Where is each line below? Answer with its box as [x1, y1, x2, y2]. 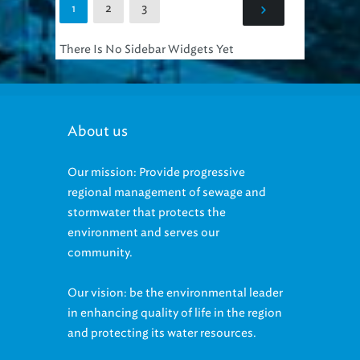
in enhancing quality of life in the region [67, 286, 282, 301]
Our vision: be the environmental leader [67, 266, 283, 280]
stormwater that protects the [67, 186, 226, 200]
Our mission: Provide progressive [67, 145, 245, 160]
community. [67, 226, 133, 240]
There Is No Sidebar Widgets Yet [59, 22, 234, 37]
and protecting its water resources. [67, 306, 256, 321]
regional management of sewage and [67, 166, 266, 180]
